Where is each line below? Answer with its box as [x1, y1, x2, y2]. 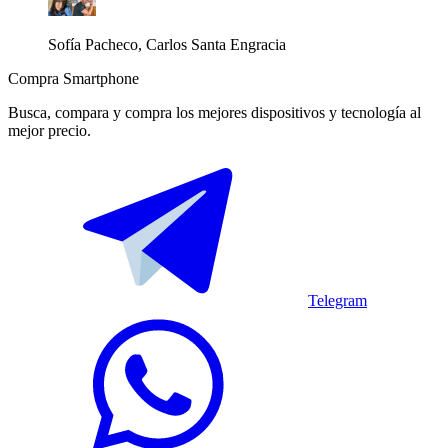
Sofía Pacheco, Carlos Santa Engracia [48, 35, 286, 53]
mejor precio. [8, 121, 91, 139]
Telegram [308, 291, 367, 309]
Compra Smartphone [8, 69, 139, 87]
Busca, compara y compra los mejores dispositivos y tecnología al [8, 103, 421, 121]
